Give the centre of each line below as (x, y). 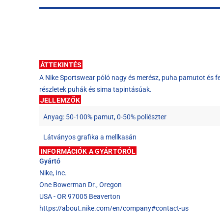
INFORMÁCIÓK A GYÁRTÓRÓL (88, 151)
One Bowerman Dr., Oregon (81, 184)
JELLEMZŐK (60, 100)
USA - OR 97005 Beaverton (80, 196)
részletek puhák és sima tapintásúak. (96, 89)
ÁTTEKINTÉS (61, 65)
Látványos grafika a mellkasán (90, 137)
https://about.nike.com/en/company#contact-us (114, 208)
